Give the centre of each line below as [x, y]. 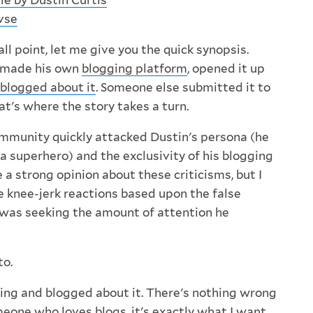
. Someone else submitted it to [183, 88]
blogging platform [134, 69]
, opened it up [226, 69]
